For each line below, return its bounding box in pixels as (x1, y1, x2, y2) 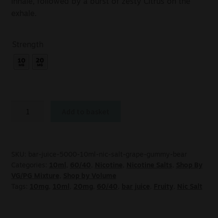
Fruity (153, 183, 173, 191)
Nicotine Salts (126, 162, 172, 170)
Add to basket (62, 106, 110, 116)
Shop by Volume (63, 173, 116, 181)
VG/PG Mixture (11, 173, 59, 181)
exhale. (11, 10, 36, 18)
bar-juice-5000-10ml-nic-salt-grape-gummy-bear (28, 151, 187, 159)
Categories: (11, 162, 49, 170)
